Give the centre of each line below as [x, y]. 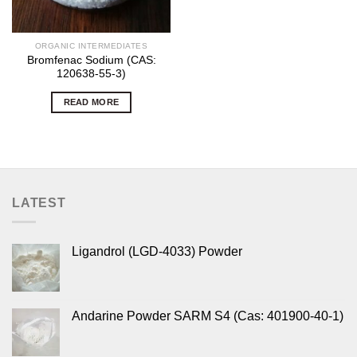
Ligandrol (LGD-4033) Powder [157, 252]
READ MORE [91, 102]
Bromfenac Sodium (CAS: [91, 60]
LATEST [39, 202]
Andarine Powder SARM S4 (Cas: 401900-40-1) [208, 316]
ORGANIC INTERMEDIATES [91, 45]
